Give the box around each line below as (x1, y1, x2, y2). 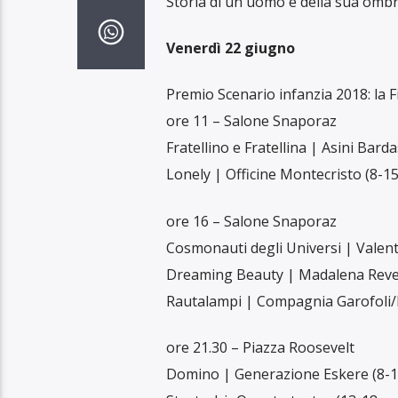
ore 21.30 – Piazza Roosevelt (165, 338, 354, 358)
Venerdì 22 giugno (165, 37, 295, 58)
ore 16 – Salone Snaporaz (165, 211, 337, 231)
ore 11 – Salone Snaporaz (165, 111, 337, 131)
